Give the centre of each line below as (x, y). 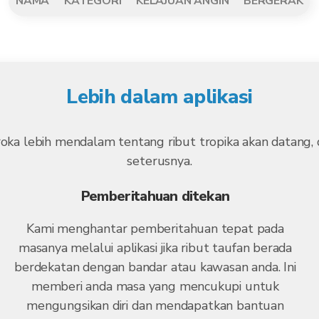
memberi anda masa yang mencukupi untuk (155, 286)
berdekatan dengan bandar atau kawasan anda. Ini (155, 267)
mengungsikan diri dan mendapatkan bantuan (155, 305)
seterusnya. (159, 161)
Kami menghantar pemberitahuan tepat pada (155, 229)
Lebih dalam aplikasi (159, 97)
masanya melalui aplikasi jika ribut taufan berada (155, 248)
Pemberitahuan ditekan (155, 196)
